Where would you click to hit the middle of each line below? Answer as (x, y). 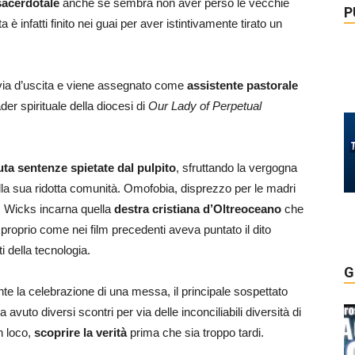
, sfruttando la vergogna (237, 168)
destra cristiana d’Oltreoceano (198, 209)
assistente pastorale (242, 85)
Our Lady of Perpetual (205, 106)
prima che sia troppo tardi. (195, 332)
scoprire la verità (80, 332)
